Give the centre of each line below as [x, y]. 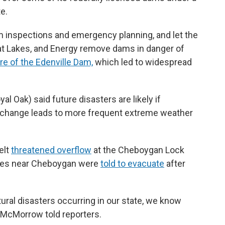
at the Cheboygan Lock [138, 150]
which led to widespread [142, 62]
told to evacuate [132, 163]
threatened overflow [51, 150]
